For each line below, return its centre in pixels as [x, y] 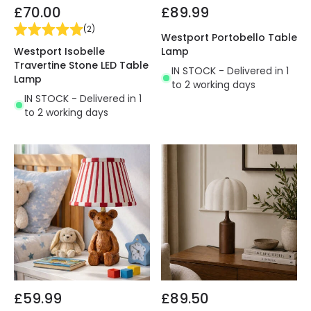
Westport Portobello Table [229, 38]
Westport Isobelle [59, 51]
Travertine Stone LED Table [81, 65]
